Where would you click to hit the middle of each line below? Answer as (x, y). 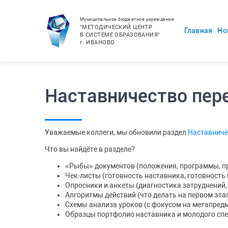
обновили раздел (158, 132)
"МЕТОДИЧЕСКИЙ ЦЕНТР (116, 27)
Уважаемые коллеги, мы (86, 132)
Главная (198, 31)
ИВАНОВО (99, 42)
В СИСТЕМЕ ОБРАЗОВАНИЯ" (120, 35)
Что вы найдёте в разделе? (90, 149)
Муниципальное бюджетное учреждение (127, 19)
